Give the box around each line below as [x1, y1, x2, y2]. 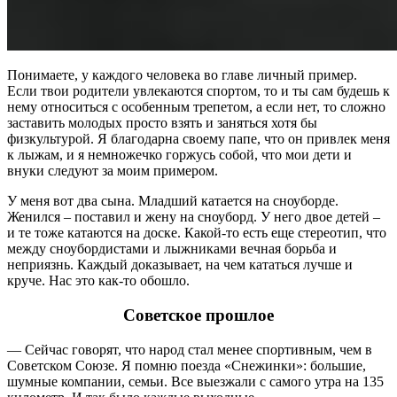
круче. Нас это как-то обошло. [7, 273, 190, 289]
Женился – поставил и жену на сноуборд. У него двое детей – [7, 209, 380, 225]
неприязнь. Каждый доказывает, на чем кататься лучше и [7, 257, 353, 273]
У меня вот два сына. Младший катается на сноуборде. [7, 193, 339, 209]
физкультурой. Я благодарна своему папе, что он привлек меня [7, 131, 390, 147]
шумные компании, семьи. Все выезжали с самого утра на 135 [7, 373, 384, 389]
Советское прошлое [123, 306, 274, 325]
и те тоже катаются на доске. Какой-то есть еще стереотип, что [7, 225, 386, 241]
